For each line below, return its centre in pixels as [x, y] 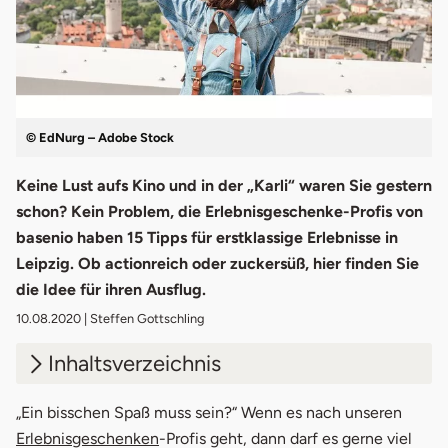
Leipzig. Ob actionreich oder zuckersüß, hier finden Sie [217, 264]
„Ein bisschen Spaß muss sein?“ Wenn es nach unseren [209, 413]
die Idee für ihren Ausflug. [111, 290]
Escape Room [122, 413]
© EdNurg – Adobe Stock [100, 138]
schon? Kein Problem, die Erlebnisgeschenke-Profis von [219, 212]
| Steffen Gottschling [143, 319]
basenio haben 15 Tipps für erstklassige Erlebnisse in [207, 238]
